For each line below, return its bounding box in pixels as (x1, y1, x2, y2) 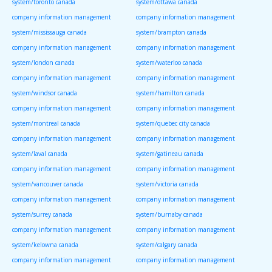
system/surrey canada (12, 210, 72, 219)
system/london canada (12, 58, 75, 67)
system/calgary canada (136, 240, 197, 250)
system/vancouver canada (12, 180, 83, 189)
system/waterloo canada (136, 58, 202, 67)
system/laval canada (12, 149, 67, 158)
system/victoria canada (136, 180, 199, 189)
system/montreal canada (12, 119, 80, 128)
